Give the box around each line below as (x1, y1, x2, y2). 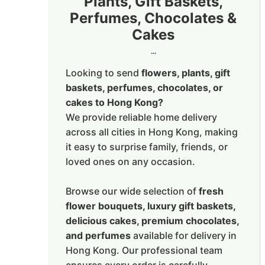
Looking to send (65, 67, 141, 79)
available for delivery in (130, 230, 237, 241)
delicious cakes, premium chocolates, (65, 215, 239, 227)
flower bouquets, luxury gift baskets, (65, 200, 235, 212)
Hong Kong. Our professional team (65, 244, 222, 256)
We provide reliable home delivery (65, 111, 217, 123)
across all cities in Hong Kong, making (65, 126, 238, 138)
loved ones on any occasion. (65, 156, 195, 167)
